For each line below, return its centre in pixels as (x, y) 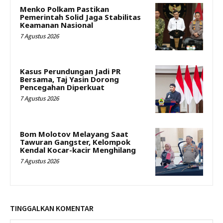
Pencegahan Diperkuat (62, 87)
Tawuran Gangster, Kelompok (75, 142)
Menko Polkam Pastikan (64, 9)
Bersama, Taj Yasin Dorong (69, 79)
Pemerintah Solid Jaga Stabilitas (80, 17)
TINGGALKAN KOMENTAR (52, 208)
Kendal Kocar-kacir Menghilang (78, 150)
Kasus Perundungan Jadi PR (70, 71)
